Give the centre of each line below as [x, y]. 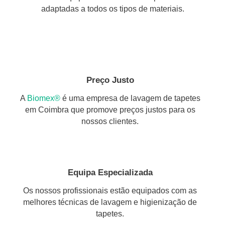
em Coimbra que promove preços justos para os [110, 110]
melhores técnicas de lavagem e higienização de [110, 202]
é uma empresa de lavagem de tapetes [130, 98]
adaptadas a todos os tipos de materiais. [113, 9]
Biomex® [43, 98]
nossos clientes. [110, 121]
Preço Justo [110, 80]
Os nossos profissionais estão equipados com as [110, 191]
